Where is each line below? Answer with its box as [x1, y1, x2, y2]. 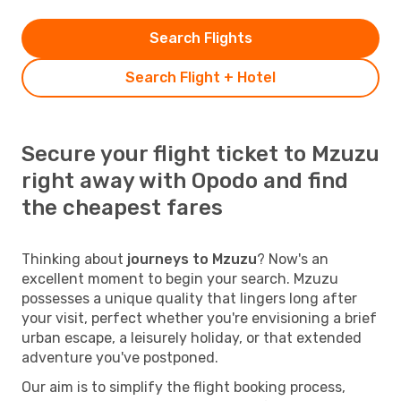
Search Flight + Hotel [125, 68, 276, 86]
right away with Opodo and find [21, 167, 348, 193]
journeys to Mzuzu [127, 250, 257, 268]
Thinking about [21, 250, 127, 268]
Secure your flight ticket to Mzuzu [21, 141, 380, 166]
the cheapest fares [21, 194, 223, 220]
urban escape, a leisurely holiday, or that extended [21, 328, 362, 346]
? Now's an [257, 250, 328, 268]
